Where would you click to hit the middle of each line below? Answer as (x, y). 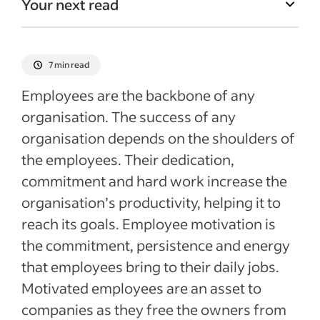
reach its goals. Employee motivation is (149, 224)
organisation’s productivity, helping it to (151, 202)
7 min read (69, 65)
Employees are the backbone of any (138, 95)
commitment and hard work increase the (154, 181)
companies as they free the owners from (154, 309)
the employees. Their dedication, (128, 159)
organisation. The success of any (129, 116)
